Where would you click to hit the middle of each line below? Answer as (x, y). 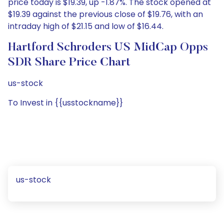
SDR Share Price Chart (69, 62)
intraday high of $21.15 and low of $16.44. (86, 26)
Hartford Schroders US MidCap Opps (108, 47)
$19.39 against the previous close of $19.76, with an (105, 14)
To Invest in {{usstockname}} (65, 103)
